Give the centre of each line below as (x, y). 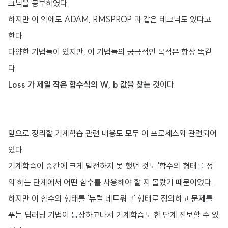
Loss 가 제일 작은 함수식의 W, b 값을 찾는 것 (84, 84)
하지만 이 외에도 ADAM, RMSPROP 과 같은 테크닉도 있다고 (110, 19)
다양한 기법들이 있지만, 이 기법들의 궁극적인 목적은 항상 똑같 (110, 52)
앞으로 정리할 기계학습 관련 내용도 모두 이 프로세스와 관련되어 (112, 133)
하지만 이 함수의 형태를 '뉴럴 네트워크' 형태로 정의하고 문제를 (110, 198)
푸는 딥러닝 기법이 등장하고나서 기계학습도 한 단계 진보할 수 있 (113, 215)
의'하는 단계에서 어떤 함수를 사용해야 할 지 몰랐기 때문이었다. (111, 182)
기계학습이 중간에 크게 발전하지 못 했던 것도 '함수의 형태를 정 (111, 166)
